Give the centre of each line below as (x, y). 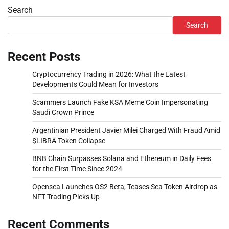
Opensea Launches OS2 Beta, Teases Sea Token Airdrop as (125, 187)
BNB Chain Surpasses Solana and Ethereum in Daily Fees (122, 159)
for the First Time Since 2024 (77, 169)
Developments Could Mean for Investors (95, 85)
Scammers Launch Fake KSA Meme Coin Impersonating (120, 102)
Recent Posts (44, 57)
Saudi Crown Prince (63, 113)
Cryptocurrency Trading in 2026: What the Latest (109, 74)
